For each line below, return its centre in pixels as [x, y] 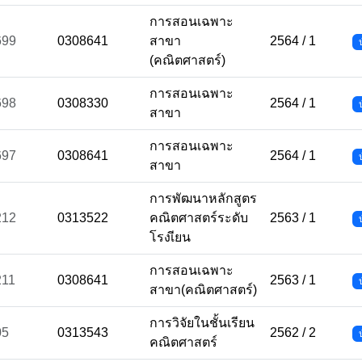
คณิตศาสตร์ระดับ [199, 218]
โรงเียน [170, 237]
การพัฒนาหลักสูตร [203, 198]
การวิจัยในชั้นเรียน [202, 323]
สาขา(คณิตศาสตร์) [203, 290]
